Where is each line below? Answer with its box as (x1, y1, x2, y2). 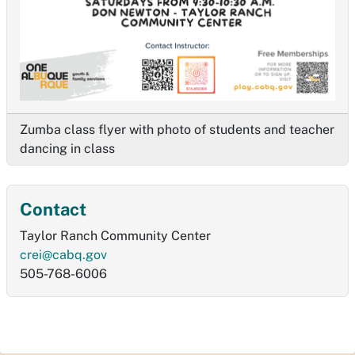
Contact (20, 199, 86, 220)
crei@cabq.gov (20, 247, 107, 263)
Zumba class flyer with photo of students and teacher (20, 122, 334, 138)
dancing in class (20, 141, 115, 157)
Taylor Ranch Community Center (20, 228, 211, 244)
